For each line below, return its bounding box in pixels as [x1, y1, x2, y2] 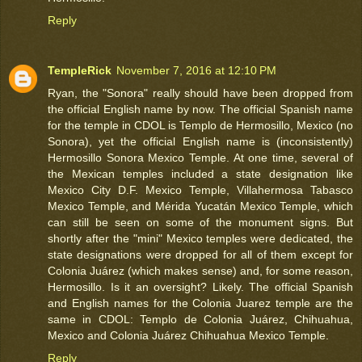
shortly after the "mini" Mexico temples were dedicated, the [48, 232, 353, 246]
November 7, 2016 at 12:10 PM [116, 64, 276, 78]
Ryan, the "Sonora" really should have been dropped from [48, 86, 353, 100]
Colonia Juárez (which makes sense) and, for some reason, [48, 264, 353, 278]
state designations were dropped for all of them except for [48, 248, 353, 262]
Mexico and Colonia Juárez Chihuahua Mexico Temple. [48, 329, 329, 343]
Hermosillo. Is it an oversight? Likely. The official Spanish [48, 280, 353, 294]
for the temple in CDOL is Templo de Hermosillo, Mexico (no [48, 119, 353, 133]
